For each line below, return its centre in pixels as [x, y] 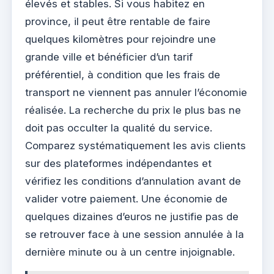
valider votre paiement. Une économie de [126, 198]
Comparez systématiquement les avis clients [135, 145]
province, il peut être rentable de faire [118, 21]
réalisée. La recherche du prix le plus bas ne [133, 110]
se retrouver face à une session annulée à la [135, 234]
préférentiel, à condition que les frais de [123, 74]
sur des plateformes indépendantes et [118, 163]
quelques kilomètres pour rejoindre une [120, 39]
